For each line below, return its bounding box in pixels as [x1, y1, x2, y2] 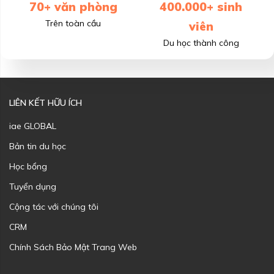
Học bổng [9, 160, 47, 172]
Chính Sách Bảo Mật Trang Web [9, 241, 137, 253]
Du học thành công [163, 37, 239, 48]
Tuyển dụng [9, 180, 56, 192]
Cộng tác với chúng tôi [9, 201, 98, 212]
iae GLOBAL [9, 120, 56, 131]
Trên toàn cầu [45, 17, 101, 29]
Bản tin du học [9, 140, 66, 152]
